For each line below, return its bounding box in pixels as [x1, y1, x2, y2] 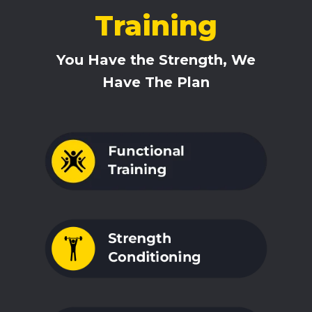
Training [94, 8, 217, 43]
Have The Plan [102, 74, 210, 91]
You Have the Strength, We [56, 52, 256, 69]
